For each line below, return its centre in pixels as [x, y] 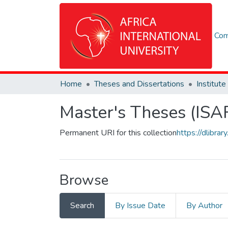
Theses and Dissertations [139, 84]
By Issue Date [140, 206]
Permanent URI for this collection [118, 133]
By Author [204, 206]
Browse [84, 180]
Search [82, 206]
